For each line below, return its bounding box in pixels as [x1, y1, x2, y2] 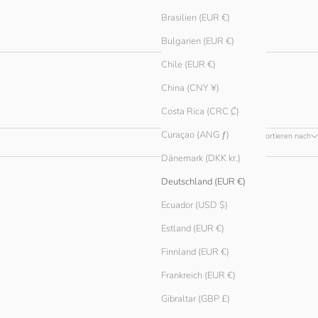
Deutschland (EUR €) [161, 175, 246, 189]
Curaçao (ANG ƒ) [161, 128, 229, 142]
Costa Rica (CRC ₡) [161, 105, 239, 119]
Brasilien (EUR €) [161, 11, 230, 25]
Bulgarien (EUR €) [161, 35, 234, 48]
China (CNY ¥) [161, 82, 219, 95]
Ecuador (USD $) [161, 199, 228, 212]
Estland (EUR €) [161, 222, 224, 236]
